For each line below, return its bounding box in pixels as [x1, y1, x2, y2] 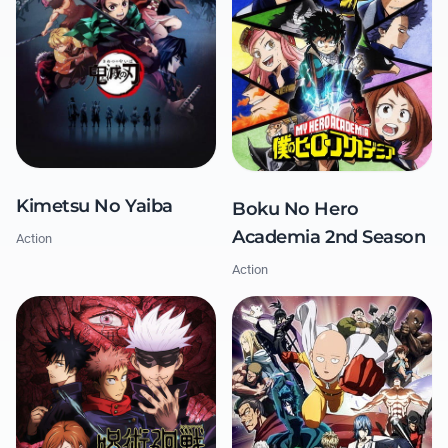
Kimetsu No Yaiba [16, 195, 173, 218]
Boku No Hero [232, 198, 359, 221]
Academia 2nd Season [232, 226, 426, 249]
